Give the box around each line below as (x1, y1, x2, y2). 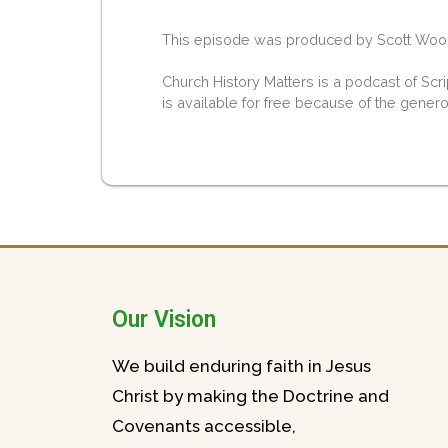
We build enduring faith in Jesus (112, 356, 371, 377)
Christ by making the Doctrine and (112, 386, 389, 407)
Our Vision (112, 306, 216, 334)
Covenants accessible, (112, 416, 296, 437)
